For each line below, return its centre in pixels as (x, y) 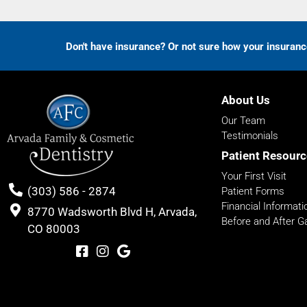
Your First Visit (254, 176)
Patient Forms (253, 191)
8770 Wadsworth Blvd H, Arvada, (112, 212)
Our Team (243, 121)
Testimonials (249, 136)
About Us (245, 100)
